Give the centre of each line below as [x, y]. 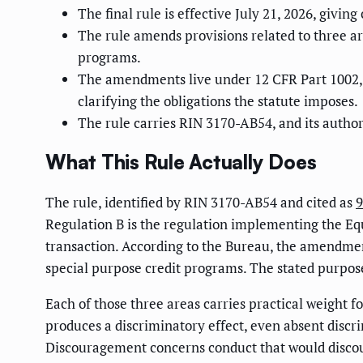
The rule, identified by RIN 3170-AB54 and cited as [201, 202]
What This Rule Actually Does [181, 162]
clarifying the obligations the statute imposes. [218, 101]
